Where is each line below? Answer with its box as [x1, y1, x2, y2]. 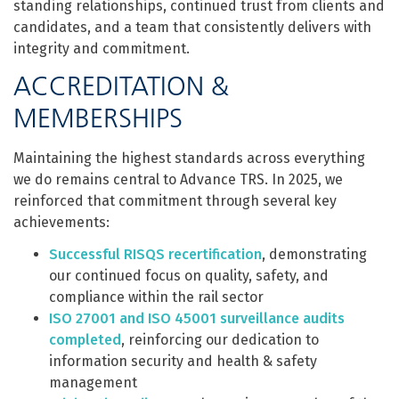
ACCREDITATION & [13, 70, 229, 102]
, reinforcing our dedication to [121, 331, 319, 348]
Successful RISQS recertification [49, 246, 262, 263]
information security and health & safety [49, 353, 317, 370]
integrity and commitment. [13, 40, 190, 57]
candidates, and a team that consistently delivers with [13, 19, 371, 36]
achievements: [13, 214, 110, 231]
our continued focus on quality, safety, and [49, 267, 329, 284]
